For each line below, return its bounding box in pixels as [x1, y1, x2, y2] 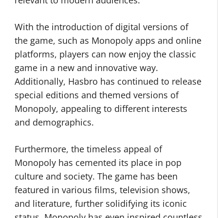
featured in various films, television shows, [15, 184, 190, 196]
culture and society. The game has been [15, 170, 178, 182]
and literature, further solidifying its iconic [15, 198, 187, 209]
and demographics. [15, 116, 94, 128]
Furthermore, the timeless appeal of [15, 143, 162, 155]
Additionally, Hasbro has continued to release [15, 75, 201, 87]
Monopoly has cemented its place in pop [15, 157, 182, 168]
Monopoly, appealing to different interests [15, 103, 187, 114]
